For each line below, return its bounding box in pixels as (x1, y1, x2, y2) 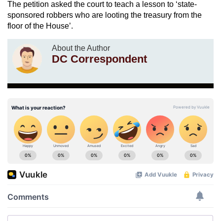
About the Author (52, 43, 110, 52)
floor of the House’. (7, 21, 73, 30)
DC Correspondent (52, 52, 147, 65)
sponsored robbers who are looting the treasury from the (7, 10, 202, 19)
